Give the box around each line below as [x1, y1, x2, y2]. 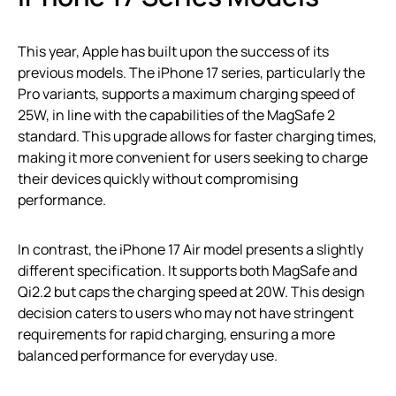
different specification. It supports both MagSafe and [18, 261, 357, 280]
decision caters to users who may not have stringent [18, 303, 354, 323]
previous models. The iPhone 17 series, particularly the [18, 63, 365, 82]
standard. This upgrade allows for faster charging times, [18, 126, 377, 146]
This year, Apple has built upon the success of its [18, 42, 329, 61]
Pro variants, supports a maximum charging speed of [18, 84, 355, 103]
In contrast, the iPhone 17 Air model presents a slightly [18, 240, 363, 259]
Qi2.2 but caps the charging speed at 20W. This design [18, 282, 365, 301]
